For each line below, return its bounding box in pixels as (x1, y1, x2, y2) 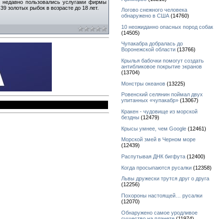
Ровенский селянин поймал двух (121, 91, 203, 98)
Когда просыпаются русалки (121, 164, 192, 171)
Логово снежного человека (121, 7, 187, 13)
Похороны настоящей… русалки (121, 193, 202, 199)
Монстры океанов (121, 80, 165, 87)
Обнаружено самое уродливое (121, 209, 197, 216)
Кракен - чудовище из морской (121, 109, 197, 115)
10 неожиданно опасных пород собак (121, 23, 213, 30)
